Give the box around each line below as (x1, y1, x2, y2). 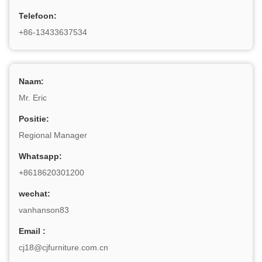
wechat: (19, 189, 50, 198)
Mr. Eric (19, 93, 47, 102)
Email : (19, 226, 46, 236)
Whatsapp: (19, 151, 62, 161)
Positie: (19, 114, 49, 123)
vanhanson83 (19, 205, 69, 215)
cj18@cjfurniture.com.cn (19, 243, 108, 252)
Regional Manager (19, 130, 87, 140)
